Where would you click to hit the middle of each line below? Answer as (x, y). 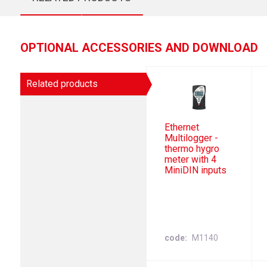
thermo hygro (192, 149)
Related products (62, 84)
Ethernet (182, 128)
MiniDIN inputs (196, 170)
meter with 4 (191, 160)
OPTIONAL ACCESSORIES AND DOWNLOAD (139, 48)
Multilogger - (192, 138)
